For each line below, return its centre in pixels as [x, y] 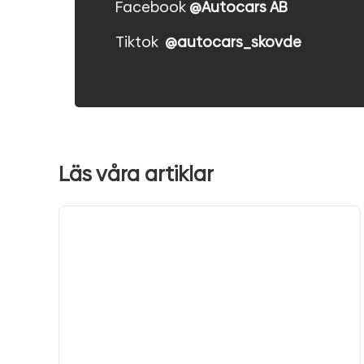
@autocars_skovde [233, 41]
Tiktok [140, 41]
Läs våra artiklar [136, 175]
